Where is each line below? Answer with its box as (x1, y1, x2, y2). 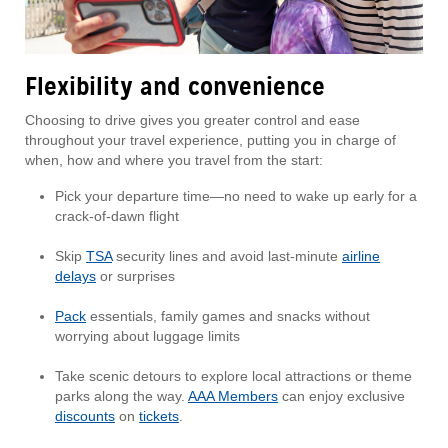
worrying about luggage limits (55, 328, 240, 345)
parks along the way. (55, 388, 188, 405)
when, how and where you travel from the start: (25, 152, 323, 169)
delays (55, 268, 96, 285)
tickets (139, 408, 179, 425)
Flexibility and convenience (25, 70, 325, 104)
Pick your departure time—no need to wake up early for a (55, 188, 417, 205)
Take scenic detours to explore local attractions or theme (55, 368, 412, 385)
